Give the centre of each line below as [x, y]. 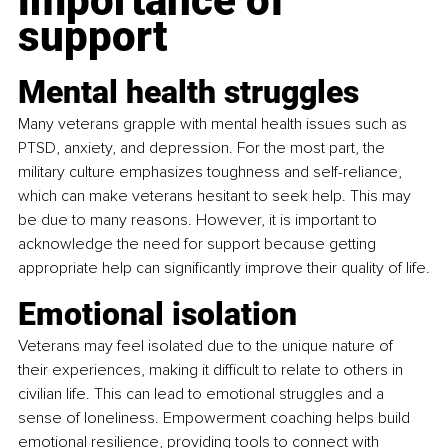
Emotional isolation [157, 314]
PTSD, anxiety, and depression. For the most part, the [203, 148]
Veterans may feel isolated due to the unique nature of [207, 346]
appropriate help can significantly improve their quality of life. [224, 268]
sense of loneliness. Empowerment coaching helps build [216, 418]
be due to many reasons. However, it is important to [199, 220]
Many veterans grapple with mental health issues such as [214, 124]
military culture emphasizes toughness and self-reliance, [212, 172]
